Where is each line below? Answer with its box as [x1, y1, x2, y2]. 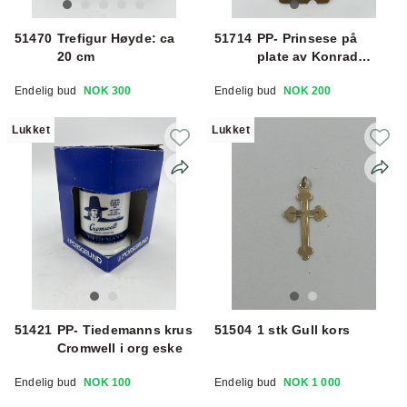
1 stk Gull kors [257, 322, 350, 337]
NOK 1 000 [283, 375, 342, 389]
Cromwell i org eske [119, 340, 183, 355]
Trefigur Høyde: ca [57, 30, 175, 45]
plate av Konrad [257, 48, 358, 64]
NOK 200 [283, 84, 332, 97]
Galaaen [257, 66, 310, 82]
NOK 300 [84, 84, 132, 97]
